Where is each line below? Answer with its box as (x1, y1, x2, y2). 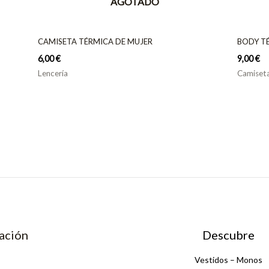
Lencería (37, 68, 68, 78)
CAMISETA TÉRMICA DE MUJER (37, 37, 153, 47)
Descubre (202, 228, 255, 243)
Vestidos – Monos (194, 255, 262, 265)
